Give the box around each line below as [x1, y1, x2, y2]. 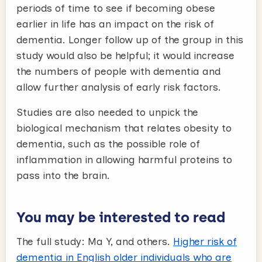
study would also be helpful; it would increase [16, 50, 235, 61]
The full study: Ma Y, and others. [16, 236, 173, 247]
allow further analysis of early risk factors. [16, 81, 221, 93]
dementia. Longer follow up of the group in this [16, 34, 243, 46]
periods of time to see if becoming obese [16, 2, 215, 14]
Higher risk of [173, 236, 237, 247]
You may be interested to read [16, 209, 225, 226]
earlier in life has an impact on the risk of [16, 18, 214, 30]
